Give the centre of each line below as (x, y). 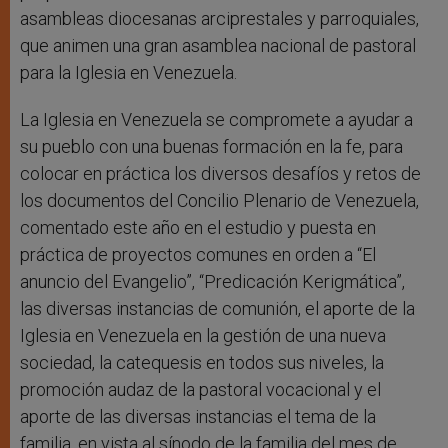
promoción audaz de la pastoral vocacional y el (200, 390)
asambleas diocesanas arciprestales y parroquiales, (219, 19)
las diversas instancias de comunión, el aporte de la (217, 309)
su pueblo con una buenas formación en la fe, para (211, 147)
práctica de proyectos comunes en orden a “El (198, 255)
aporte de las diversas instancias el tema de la (198, 417)
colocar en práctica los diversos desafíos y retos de (220, 174)
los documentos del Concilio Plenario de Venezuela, (219, 201)
